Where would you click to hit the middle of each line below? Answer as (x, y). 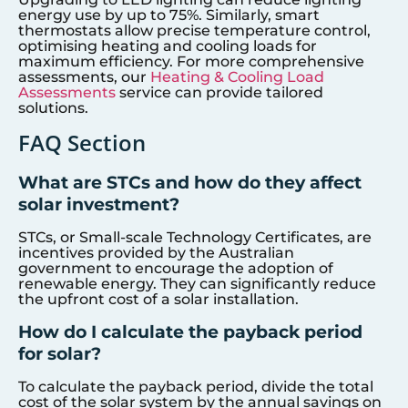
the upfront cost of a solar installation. (158, 300)
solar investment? (99, 204)
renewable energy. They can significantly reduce (197, 284)
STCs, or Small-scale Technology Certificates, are (195, 238)
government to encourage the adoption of (176, 269)
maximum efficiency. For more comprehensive (191, 61)
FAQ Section (82, 143)
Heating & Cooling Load (237, 76)
